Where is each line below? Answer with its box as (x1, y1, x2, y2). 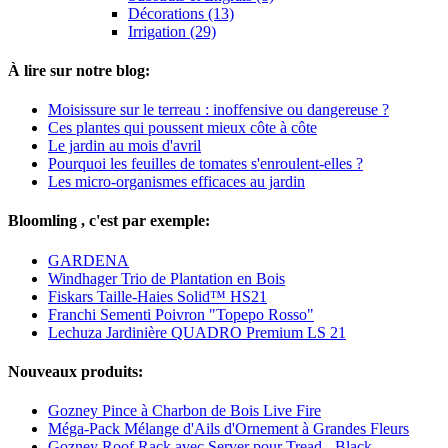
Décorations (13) (128, 4, 234, 22)
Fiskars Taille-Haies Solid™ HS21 (48, 287, 267, 305)
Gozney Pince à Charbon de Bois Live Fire (48, 402, 321, 420)
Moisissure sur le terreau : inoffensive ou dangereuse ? (48, 101, 389, 119)
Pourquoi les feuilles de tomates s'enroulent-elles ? (48, 155, 363, 173)
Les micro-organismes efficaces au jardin (48, 173, 305, 191)
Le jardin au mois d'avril (48, 137, 201, 155)
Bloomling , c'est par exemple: (8, 212, 210, 230)
